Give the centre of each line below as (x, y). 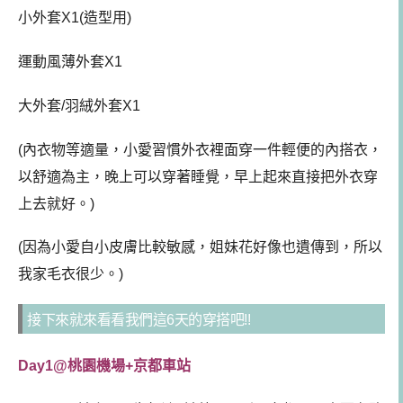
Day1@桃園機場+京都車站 (104, 366)
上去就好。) (56, 203)
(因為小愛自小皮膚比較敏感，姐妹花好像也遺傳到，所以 (200, 247)
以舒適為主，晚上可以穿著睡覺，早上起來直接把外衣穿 (198, 176)
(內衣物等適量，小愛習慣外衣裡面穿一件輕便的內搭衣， (200, 149)
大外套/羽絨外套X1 (79, 105)
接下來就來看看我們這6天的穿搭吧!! (139, 320)
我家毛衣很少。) (71, 274)
